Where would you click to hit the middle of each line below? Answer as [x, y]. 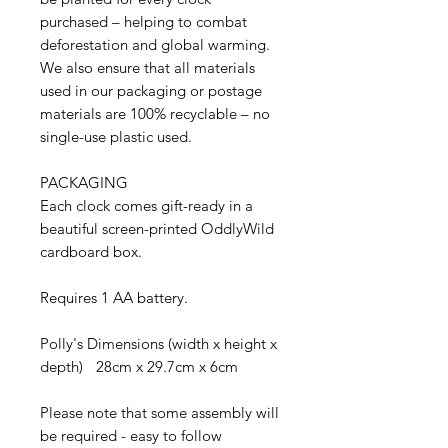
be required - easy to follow [131, 435]
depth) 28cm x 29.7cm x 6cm [139, 366]
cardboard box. [91, 251]
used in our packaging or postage [151, 90]
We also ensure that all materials [147, 67]
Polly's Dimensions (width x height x [158, 343]
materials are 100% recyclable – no [155, 113]
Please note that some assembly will [159, 412]
